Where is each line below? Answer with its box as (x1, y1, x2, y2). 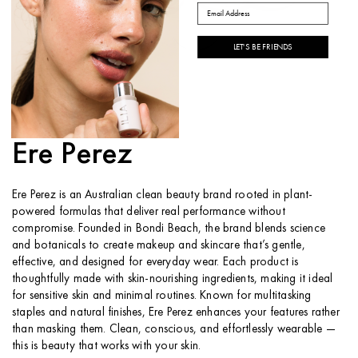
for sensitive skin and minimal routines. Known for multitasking (12, 287, 312, 304)
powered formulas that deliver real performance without (12, 203, 285, 220)
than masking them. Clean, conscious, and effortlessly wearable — (12, 320, 336, 337)
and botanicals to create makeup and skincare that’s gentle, (12, 237, 305, 253)
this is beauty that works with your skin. (12, 337, 201, 354)
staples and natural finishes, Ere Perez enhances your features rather (12, 304, 340, 320)
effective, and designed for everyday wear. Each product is (12, 253, 299, 270)
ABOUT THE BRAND (12, 86, 91, 100)
